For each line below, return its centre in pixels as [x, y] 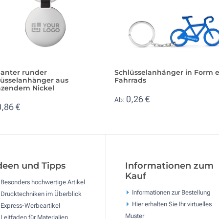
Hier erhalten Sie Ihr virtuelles [172, 204]
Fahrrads [130, 80]
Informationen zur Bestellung [171, 192]
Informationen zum [169, 166]
